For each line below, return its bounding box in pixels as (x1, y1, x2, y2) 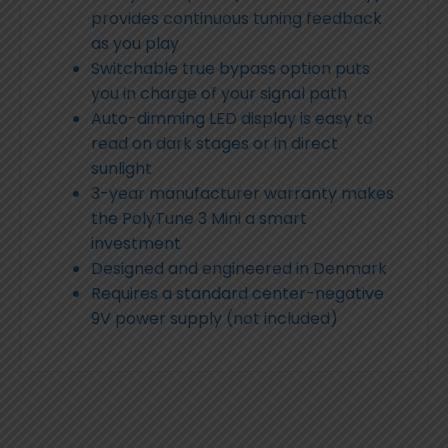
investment (91, 231, 181, 255)
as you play (91, 31, 179, 55)
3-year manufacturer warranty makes (91, 181, 394, 205)
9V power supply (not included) (91, 306, 338, 330)
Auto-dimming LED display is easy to (91, 106, 373, 130)
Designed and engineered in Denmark (91, 256, 387, 280)
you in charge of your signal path (91, 81, 347, 105)
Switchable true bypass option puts (91, 56, 370, 80)
